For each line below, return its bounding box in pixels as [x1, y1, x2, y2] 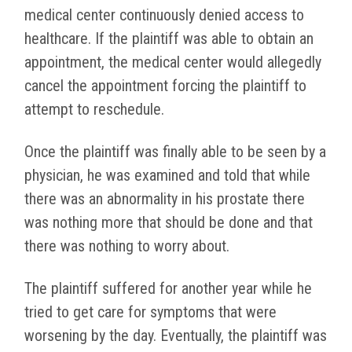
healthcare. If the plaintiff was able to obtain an [24, 29, 313, 49]
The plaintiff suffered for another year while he [24, 279, 312, 299]
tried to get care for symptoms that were [24, 302, 277, 322]
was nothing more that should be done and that [24, 213, 313, 233]
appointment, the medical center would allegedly [24, 53, 321, 72]
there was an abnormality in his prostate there [24, 189, 305, 209]
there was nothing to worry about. [24, 236, 229, 256]
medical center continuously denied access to [24, 5, 304, 25]
